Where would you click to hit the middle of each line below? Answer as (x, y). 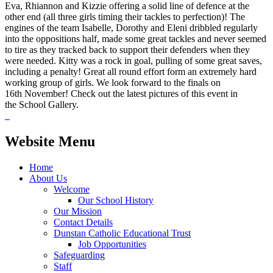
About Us (48, 178)
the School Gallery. (47, 104)
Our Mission (78, 211)
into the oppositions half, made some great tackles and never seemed (136, 38)
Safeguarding (79, 255)
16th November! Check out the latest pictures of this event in (121, 93)
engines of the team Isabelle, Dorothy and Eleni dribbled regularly (131, 27)
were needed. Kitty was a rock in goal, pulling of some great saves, (133, 60)
